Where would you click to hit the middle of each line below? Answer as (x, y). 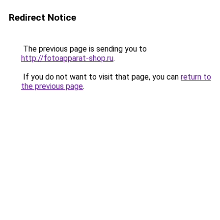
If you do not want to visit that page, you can (101, 77)
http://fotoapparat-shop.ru (67, 58)
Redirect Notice (42, 17)
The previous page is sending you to (84, 49)
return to (196, 77)
